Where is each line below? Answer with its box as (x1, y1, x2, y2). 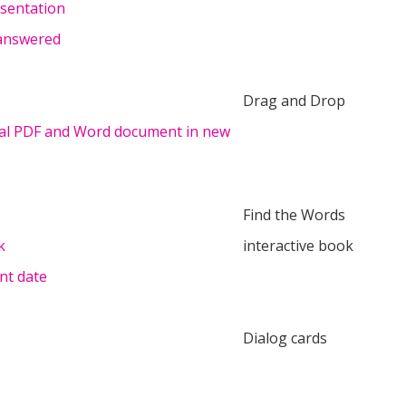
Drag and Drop (243, 91, 345, 111)
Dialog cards (243, 328, 327, 348)
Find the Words (243, 205, 345, 225)
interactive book (243, 236, 353, 256)
